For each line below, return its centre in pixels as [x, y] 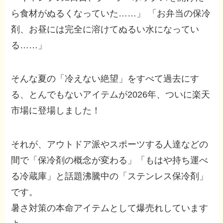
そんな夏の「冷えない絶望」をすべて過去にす [105, 79]
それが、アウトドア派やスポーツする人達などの [110, 145]
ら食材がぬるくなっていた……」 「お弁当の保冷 [111, 13]
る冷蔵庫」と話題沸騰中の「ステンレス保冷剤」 [110, 176]
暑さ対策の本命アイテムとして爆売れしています [110, 208]
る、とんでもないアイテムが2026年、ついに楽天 [111, 95]
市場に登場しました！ [56, 111]
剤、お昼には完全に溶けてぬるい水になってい [105, 29]
